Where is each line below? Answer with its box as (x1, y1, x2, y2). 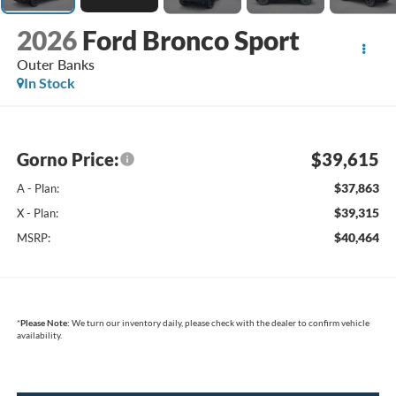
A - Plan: (16, 181, 59, 196)
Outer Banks (16, 55, 95, 72)
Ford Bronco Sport (81, 23, 300, 56)
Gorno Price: (16, 148, 119, 171)
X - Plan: (16, 206, 58, 221)
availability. (16, 330, 62, 341)
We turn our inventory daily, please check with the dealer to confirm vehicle (69, 317, 369, 329)
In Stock (23, 73, 75, 91)
